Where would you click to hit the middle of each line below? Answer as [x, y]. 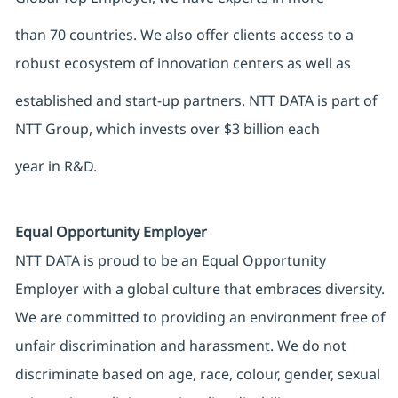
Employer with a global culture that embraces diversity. [199, 289]
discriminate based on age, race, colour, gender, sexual [197, 374]
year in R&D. [56, 167]
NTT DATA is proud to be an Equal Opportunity [170, 261]
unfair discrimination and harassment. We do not [180, 346]
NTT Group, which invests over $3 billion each [167, 129]
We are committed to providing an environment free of [200, 318]
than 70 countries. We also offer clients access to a [184, 35]
